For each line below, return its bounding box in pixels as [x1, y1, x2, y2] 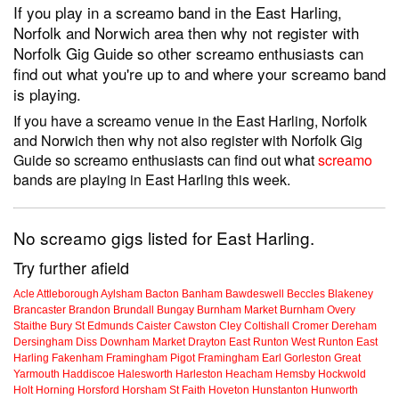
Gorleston [284, 352, 331, 365]
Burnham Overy [280, 304, 355, 317]
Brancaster [13, 304, 66, 317]
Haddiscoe [62, 368, 115, 381]
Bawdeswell [225, 288, 284, 301]
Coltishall [244, 320, 289, 333]
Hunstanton [252, 384, 308, 397]
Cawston [174, 320, 216, 333]
